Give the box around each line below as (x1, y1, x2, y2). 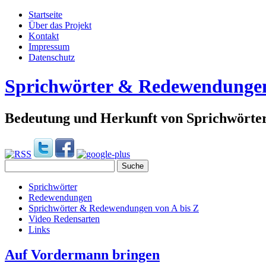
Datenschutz (28, 52, 75, 62)
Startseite (28, 9, 62, 20)
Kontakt (28, 31, 59, 41)
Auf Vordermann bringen (5, 246, 160, 262)
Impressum (28, 42, 69, 52)
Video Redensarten (28, 213, 100, 224)
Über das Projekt (28, 20, 91, 30)
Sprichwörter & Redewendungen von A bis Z (28, 202, 199, 213)
